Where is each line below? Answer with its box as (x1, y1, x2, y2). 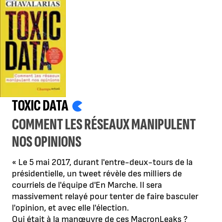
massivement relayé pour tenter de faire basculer (12, 191, 198, 202)
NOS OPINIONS (12, 132, 81, 152)
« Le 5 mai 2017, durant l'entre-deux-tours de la (12, 157, 193, 168)
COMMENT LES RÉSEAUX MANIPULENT (12, 115, 196, 135)
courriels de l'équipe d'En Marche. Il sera (12, 180, 162, 191)
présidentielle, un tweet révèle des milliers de (12, 168, 182, 179)
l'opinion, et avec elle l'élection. (12, 203, 129, 214)
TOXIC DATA (12, 96, 68, 116)
